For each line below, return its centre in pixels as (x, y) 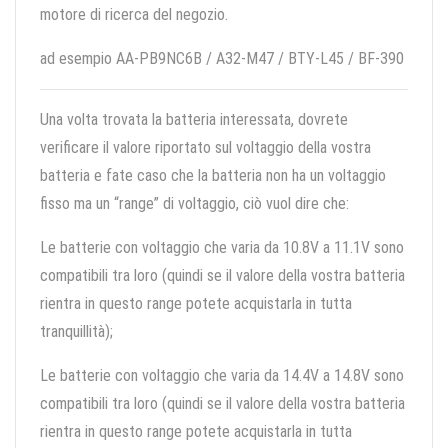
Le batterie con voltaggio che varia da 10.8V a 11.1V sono (222, 248)
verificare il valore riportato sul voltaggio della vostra (205, 148)
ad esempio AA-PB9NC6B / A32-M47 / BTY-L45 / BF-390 (222, 59)
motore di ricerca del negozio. (134, 15)
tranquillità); (76, 332)
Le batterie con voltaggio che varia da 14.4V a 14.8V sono (222, 376)
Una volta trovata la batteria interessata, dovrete (194, 120)
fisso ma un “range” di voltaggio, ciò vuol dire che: (194, 204)
